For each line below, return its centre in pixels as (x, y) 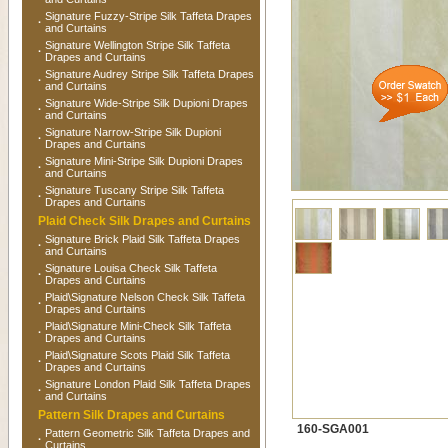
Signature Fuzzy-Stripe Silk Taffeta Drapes (148, 16)
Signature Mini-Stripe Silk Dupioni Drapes (143, 161)
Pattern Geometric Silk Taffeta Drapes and (147, 433)
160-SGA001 (332, 429)
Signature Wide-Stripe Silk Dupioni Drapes (146, 103)
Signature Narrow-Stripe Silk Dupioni (132, 132)
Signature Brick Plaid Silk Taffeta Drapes (142, 239)
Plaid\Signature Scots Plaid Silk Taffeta (137, 355)
